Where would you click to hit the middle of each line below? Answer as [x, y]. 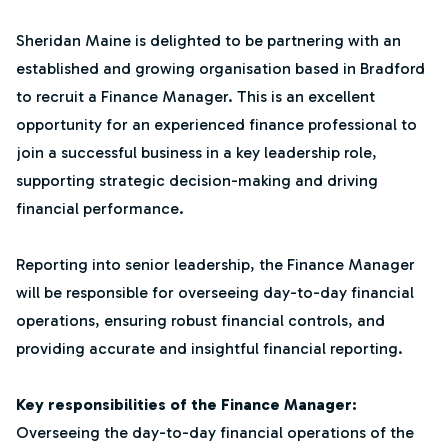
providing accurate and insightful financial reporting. [209, 348]
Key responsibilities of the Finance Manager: [186, 404]
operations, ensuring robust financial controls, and [200, 320]
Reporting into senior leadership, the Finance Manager [215, 264]
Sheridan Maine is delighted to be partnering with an [208, 40]
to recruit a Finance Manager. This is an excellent [195, 96]
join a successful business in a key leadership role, [196, 152]
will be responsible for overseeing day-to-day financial [215, 292]
